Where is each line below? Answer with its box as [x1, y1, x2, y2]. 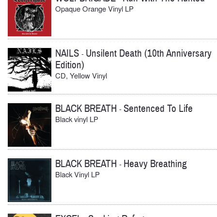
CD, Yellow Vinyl [55, 70, 107, 81]
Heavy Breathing [124, 157, 187, 170]
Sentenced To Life [124, 102, 193, 116]
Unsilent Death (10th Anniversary [86, 47, 212, 61]
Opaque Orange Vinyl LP [55, 3, 134, 14]
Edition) [55, 59, 84, 72]
